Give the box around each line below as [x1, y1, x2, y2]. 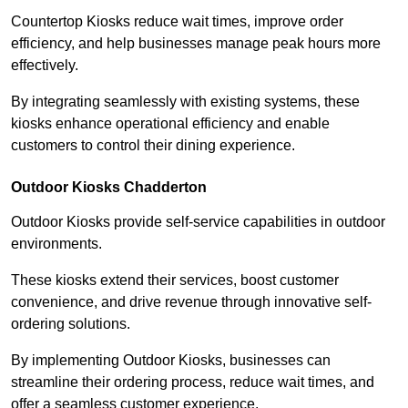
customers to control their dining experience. [11, 137, 295, 153]
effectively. [11, 56, 82, 73]
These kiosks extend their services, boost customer [11, 271, 339, 288]
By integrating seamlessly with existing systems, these [11, 93, 360, 109]
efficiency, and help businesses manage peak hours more [11, 35, 381, 51]
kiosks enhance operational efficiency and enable [11, 115, 330, 131]
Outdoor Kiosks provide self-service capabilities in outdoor [11, 213, 385, 229]
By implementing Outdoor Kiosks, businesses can [11, 352, 331, 368]
